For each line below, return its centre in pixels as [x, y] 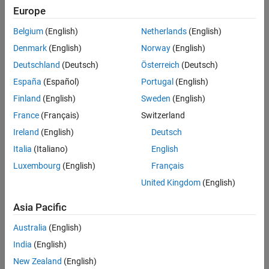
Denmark [30, 48]
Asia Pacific [40, 208]
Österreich [160, 65]
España [27, 82]
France [26, 116]
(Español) [60, 82]
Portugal [157, 82]
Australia [30, 228]
